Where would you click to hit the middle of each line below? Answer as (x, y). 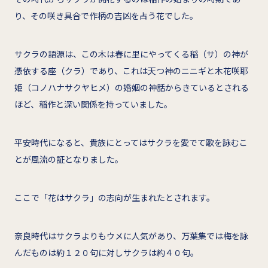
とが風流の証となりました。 (69, 159)
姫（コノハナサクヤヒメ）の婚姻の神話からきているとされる (132, 87)
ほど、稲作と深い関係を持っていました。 (93, 104)
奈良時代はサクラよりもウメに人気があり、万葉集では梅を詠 (131, 235)
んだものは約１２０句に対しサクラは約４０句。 (106, 252)
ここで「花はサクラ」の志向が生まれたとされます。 (115, 197)
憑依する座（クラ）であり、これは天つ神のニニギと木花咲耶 (131, 70)
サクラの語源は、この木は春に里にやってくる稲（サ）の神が (131, 54)
